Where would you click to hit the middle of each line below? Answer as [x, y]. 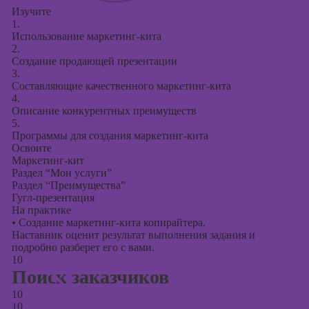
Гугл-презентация [53, 198]
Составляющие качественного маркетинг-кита [121, 86]
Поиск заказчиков [90, 277]
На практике [41, 210]
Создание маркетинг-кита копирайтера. [110, 222]
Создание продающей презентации [94, 61]
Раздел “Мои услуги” [61, 173]
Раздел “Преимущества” [68, 185]
